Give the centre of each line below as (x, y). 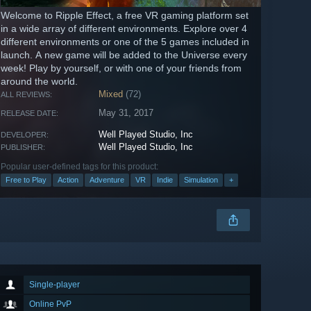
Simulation (201, 180)
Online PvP (50, 304)
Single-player (54, 285)
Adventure (107, 180)
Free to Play (26, 180)
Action (68, 180)
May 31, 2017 (126, 113)
